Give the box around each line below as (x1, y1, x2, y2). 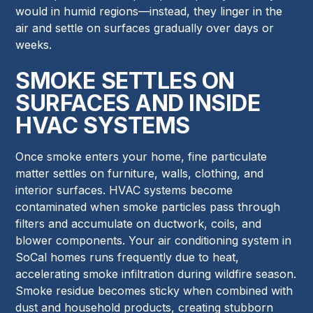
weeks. (15, 37, 52, 52)
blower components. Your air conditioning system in (15, 233, 292, 247)
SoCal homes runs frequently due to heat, (15, 249, 240, 264)
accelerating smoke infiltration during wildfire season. (15, 266, 297, 281)
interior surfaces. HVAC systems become (15, 182, 233, 197)
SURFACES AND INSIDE (15, 89, 261, 117)
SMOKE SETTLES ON (15, 66, 235, 94)
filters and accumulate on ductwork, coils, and (15, 216, 262, 231)
